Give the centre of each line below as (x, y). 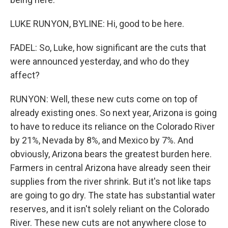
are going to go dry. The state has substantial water (113, 195)
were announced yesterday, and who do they (100, 61)
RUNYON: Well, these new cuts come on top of (104, 99)
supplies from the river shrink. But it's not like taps (111, 181)
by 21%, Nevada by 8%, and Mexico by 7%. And (102, 140)
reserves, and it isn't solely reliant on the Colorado (110, 209)
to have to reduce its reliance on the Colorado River (112, 126)
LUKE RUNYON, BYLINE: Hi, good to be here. (97, 24)
